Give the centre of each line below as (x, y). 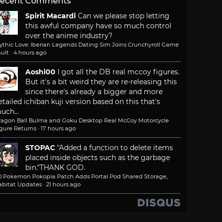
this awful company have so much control (98, 26)
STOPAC (40, 148)
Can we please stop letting (124, 16)
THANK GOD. (62, 168)
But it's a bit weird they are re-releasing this (101, 82)
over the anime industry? (69, 36)
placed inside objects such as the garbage (98, 158)
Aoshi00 (40, 72)
